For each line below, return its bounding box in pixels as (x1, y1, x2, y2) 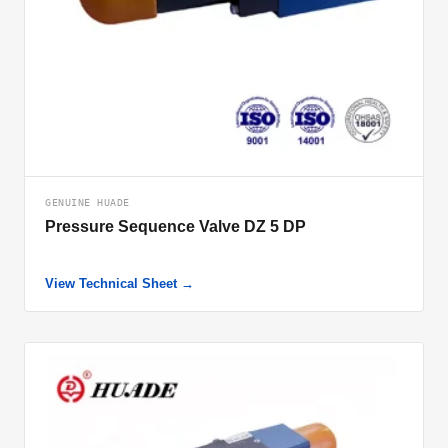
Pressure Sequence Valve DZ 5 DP (45, 218, 306, 235)
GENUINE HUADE (45, 197, 130, 208)
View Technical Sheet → (45, 276, 194, 291)
